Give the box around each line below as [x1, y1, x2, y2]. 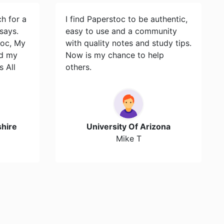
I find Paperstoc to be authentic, [65, 14, 187, 24]
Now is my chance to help [65, 50, 164, 60]
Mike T [115, 133, 141, 143]
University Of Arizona [86, 121, 170, 131]
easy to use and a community [65, 26, 177, 36]
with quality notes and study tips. [65, 38, 191, 48]
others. [65, 62, 91, 72]
